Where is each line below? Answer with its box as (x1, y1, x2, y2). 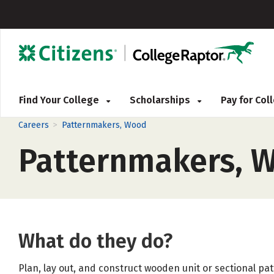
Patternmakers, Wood (62, 120, 146, 130)
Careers (18, 120, 49, 130)
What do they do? (18, 229, 172, 253)
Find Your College (19, 94, 102, 106)
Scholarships (130, 94, 193, 106)
